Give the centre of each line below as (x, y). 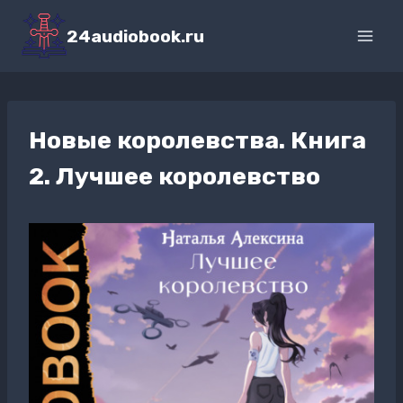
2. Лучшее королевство (175, 176)
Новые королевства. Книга (197, 140)
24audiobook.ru (135, 36)
